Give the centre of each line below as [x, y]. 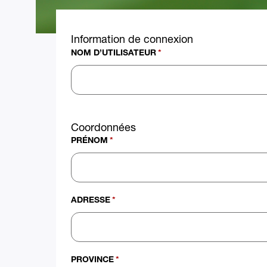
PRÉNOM [90, 141]
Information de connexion [132, 39]
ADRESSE [91, 201]
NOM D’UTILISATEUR [114, 53]
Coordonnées [104, 127]
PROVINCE [93, 260]
